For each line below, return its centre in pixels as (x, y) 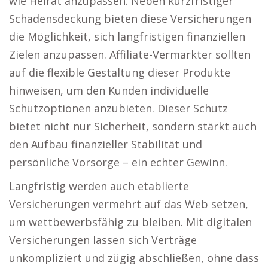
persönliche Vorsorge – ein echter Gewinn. (118, 162)
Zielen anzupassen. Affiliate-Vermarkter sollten (130, 54)
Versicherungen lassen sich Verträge (103, 240)
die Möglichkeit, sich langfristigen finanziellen (127, 36)
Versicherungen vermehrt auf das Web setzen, (129, 204)
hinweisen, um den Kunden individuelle (109, 90)
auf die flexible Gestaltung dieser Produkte (120, 72)
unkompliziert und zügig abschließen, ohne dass (134, 258)
